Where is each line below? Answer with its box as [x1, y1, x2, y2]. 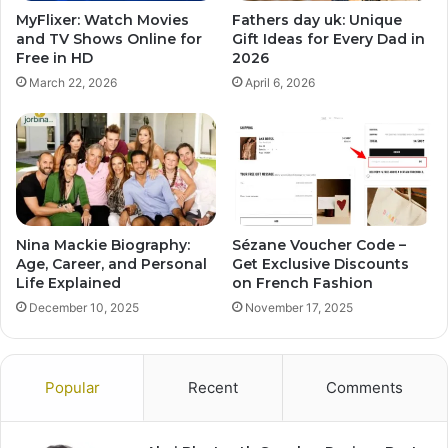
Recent [187, 378, 238, 398]
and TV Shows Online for [16, 30, 202, 49]
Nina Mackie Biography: [16, 236, 190, 255]
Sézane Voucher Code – [232, 236, 406, 255]
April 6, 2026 [245, 75, 315, 91]
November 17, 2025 [245, 300, 353, 316]
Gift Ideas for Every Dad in [232, 30, 425, 49]
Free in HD [16, 49, 93, 68]
